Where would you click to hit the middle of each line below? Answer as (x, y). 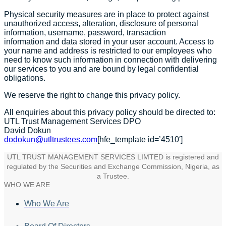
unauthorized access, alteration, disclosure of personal (101, 24)
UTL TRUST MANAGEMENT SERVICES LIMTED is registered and (113, 157)
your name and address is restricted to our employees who (108, 51)
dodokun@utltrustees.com (51, 140)
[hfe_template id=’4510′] (140, 140)
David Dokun (27, 131)
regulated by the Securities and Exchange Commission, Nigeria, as (113, 167)
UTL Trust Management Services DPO (72, 122)
